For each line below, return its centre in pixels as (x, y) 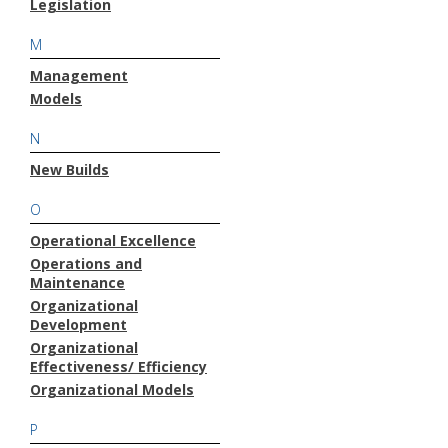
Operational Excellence (113, 240)
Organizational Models (112, 389)
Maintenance (77, 282)
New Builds (69, 169)
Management (79, 75)
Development (78, 324)
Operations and (86, 263)
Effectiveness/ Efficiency (118, 366)
